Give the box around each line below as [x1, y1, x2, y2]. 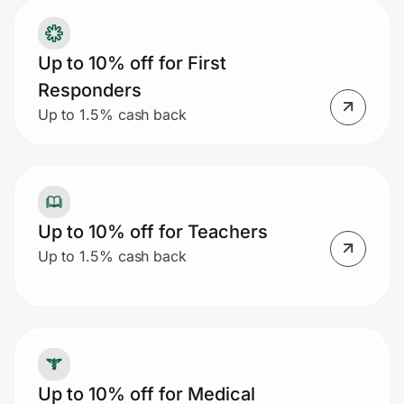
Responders [37, 78, 142, 101]
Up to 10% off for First [37, 51, 226, 74]
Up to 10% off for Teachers [37, 220, 268, 243]
